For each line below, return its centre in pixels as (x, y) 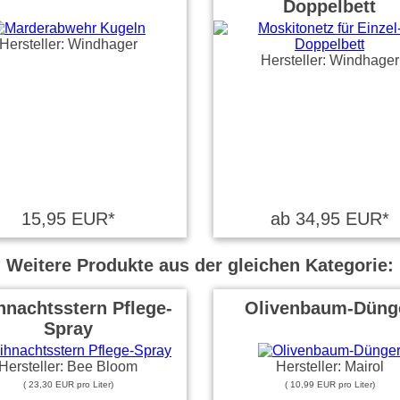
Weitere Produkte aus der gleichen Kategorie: (200, 265)
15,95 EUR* (68, 219)
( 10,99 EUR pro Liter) (329, 384)
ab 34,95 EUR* (329, 219)
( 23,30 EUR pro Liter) (68, 384)
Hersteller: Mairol (329, 367)
